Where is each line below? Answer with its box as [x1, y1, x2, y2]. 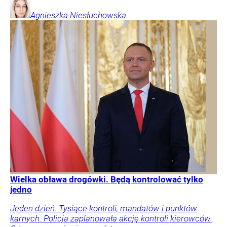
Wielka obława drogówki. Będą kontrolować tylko [10, 174, 203, 185]
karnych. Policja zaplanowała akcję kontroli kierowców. [10, 213, 212, 224]
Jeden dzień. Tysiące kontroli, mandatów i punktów [10, 203, 197, 214]
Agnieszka [30, 10, 68, 21]
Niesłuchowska [70, 10, 126, 21]
